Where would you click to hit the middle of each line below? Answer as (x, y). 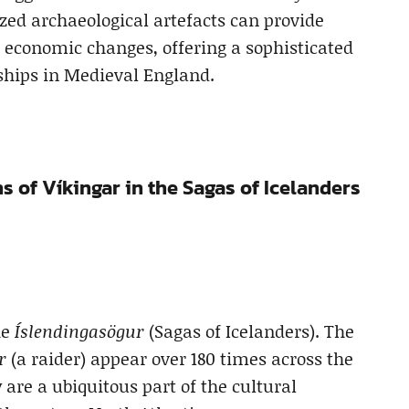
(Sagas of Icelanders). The (249, 330)
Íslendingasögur (79, 330)
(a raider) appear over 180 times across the (180, 358)
